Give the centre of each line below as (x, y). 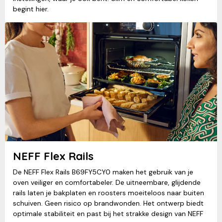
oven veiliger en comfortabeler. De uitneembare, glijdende (107, 183)
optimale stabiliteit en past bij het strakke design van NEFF (108, 214)
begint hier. (31, 9)
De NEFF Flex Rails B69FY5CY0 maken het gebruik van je (103, 172)
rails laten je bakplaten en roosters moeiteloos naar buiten (109, 193)
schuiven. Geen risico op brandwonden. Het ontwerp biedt (108, 203)
